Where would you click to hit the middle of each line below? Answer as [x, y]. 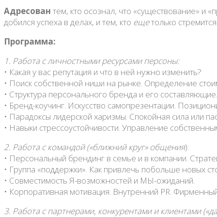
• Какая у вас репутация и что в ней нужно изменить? [103, 72]
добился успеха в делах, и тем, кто [69, 22]
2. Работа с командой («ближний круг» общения [94, 147]
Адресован [27, 11]
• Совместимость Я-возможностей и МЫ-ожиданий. [99, 181]
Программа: [30, 42]
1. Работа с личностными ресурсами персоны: [92, 61]
